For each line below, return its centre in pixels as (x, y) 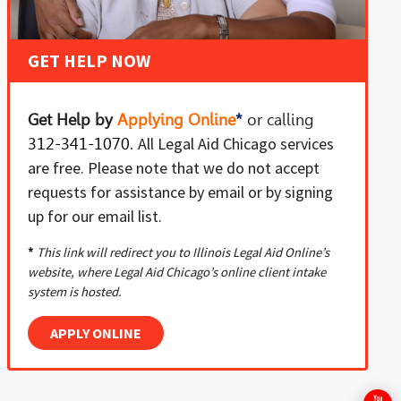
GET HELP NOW (89, 61)
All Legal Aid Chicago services (235, 144)
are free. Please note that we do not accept (173, 168)
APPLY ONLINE (95, 333)
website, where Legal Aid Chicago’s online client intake (176, 273)
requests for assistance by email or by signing (180, 192)
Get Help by (72, 120)
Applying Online (176, 120)
